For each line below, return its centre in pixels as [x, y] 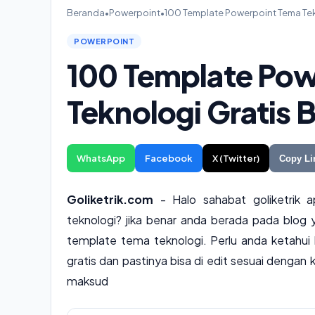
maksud [88, 281]
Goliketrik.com [110, 199]
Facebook [169, 158]
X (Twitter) [236, 158]
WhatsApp [101, 158]
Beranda [86, 13]
